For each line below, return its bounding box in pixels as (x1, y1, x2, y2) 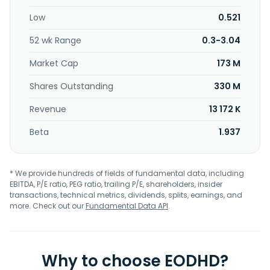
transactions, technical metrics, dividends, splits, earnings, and (10, 190, 242, 200)
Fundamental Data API (86, 201, 168, 211)
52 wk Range (30, 34, 81, 46)
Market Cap (30, 57, 78, 69)
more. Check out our (10, 201, 86, 211)
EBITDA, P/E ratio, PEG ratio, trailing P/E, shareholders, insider (10, 179, 222, 189)
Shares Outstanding (30, 80, 113, 92)
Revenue (30, 103, 66, 115)
